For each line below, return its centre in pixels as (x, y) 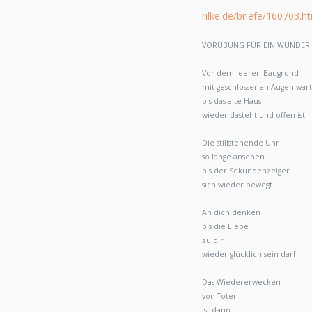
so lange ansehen (233, 157)
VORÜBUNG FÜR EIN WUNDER (256, 46)
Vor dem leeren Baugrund (250, 73)
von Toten (220, 296)
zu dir (213, 241)
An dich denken (231, 213)
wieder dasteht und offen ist (253, 115)
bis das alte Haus (232, 101)
